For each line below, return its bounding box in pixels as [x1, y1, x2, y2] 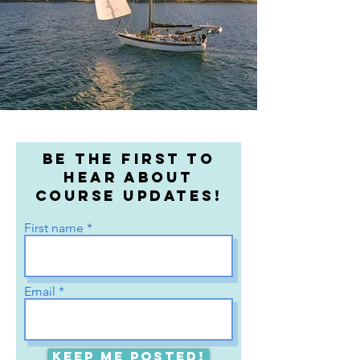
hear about [63, 168, 194, 186]
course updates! [35, 186, 223, 205]
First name [24, 220, 84, 235]
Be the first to [42, 149, 215, 168]
